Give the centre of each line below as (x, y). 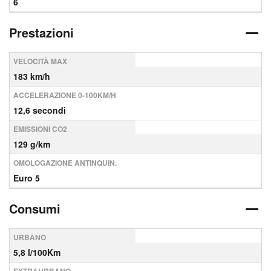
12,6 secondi (40, 110)
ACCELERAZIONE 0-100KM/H (65, 95)
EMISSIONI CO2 (40, 129)
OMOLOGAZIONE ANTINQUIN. (65, 163)
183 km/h (32, 76)
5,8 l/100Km (37, 252)
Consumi (35, 208)
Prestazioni (41, 32)
